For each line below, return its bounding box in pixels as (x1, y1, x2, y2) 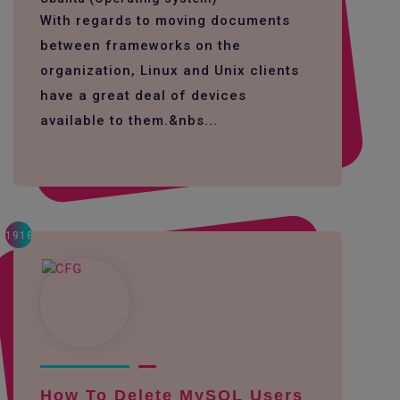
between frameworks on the (40, 37, 241, 54)
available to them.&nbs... (40, 112, 218, 129)
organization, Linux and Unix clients (40, 62, 299, 79)
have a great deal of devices (40, 87, 246, 104)
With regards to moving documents (40, 12, 290, 29)
